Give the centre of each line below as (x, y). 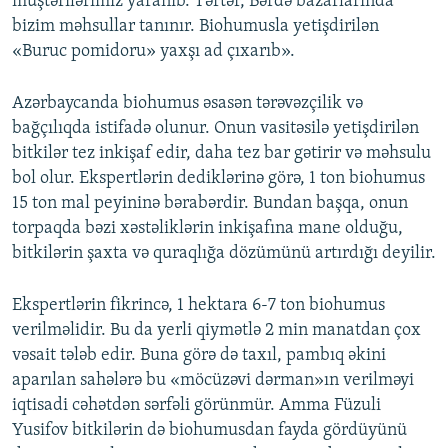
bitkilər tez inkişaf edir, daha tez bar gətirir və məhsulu (221, 153)
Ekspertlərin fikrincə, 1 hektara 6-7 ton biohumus (198, 305)
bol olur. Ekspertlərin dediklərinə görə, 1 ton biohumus (218, 178)
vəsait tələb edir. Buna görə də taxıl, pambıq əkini (199, 355)
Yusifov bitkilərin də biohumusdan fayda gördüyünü (209, 430)
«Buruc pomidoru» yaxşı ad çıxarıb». (153, 51)
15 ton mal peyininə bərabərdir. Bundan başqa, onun (210, 203)
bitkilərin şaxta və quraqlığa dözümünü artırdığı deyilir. (224, 253)
